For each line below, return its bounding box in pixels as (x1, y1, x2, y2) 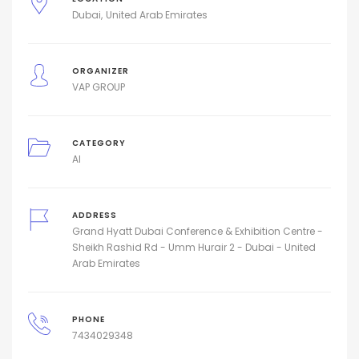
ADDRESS (71, 209, 117, 220)
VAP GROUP (71, 79, 125, 94)
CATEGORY (71, 137, 126, 148)
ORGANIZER (71, 65, 129, 76)
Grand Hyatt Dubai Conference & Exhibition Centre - (71, 224, 323, 238)
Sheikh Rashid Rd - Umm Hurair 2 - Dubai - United (71, 240, 316, 254)
